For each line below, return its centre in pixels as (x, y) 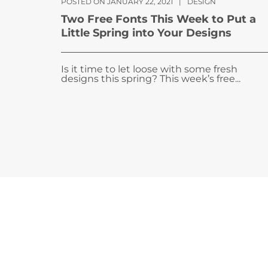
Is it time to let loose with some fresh (149, 69)
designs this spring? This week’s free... (151, 78)
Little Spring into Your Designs (146, 33)
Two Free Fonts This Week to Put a (159, 19)
